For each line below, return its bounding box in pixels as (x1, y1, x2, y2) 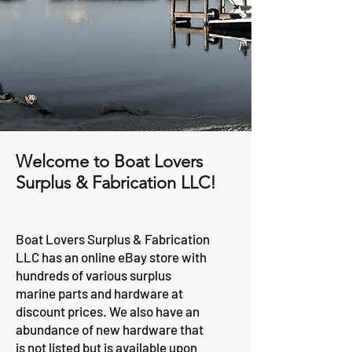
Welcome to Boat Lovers (16, 151, 203, 172)
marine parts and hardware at (16, 285, 183, 301)
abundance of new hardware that (16, 321, 203, 337)
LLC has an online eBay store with (16, 249, 207, 265)
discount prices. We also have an (16, 303, 200, 319)
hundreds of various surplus (16, 267, 171, 283)
